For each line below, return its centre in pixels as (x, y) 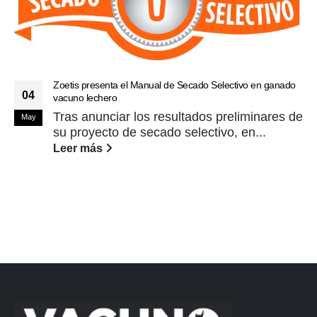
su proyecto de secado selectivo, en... (160, 133)
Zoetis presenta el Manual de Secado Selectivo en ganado (174, 85)
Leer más (79, 148)
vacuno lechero (85, 98)
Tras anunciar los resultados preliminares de (178, 117)
